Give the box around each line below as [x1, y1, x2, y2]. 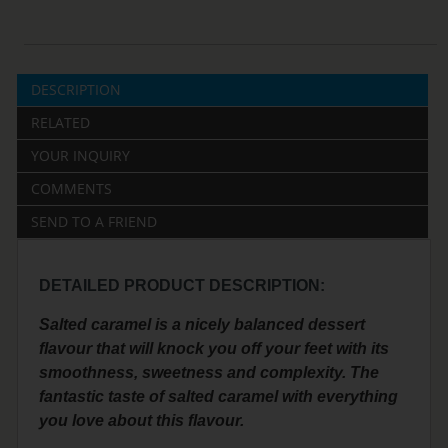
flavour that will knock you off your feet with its [39, 340, 390, 358]
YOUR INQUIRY [31, 146, 131, 166]
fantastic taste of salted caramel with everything [39, 388, 399, 406]
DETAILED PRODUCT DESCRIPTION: [39, 277, 326, 295]
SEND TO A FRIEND [31, 212, 158, 232]
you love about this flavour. [39, 412, 245, 430]
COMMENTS [31, 179, 113, 199]
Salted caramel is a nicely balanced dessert [39, 316, 366, 334]
